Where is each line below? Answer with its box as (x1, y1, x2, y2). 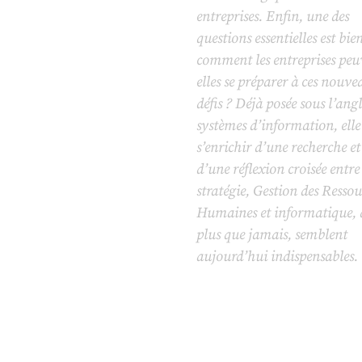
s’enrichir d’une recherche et (196, 138, 360, 158)
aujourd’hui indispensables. (196, 247, 358, 267)
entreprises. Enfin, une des (196, 7, 349, 27)
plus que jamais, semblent (196, 225, 347, 245)
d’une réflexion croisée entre (196, 160, 360, 179)
